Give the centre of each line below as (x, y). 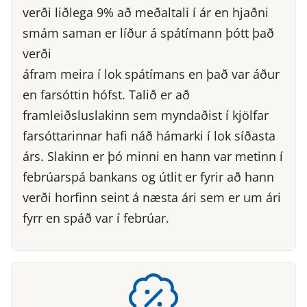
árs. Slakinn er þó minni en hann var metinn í (153, 156)
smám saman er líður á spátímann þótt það (148, 33)
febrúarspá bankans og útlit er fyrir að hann (148, 176)
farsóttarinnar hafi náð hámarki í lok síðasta (149, 135)
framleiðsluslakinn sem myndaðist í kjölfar (146, 115)
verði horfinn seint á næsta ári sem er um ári (152, 197)
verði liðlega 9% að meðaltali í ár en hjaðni (146, 12)
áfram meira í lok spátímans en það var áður (151, 74)
